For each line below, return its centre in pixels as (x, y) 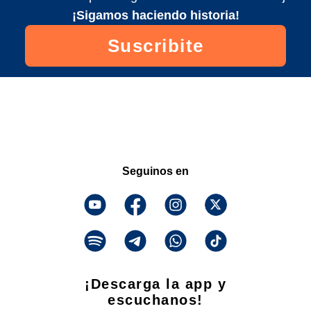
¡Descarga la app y (155, 284)
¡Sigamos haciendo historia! (155, 16)
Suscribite (155, 46)
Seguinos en (155, 171)
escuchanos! (155, 300)
